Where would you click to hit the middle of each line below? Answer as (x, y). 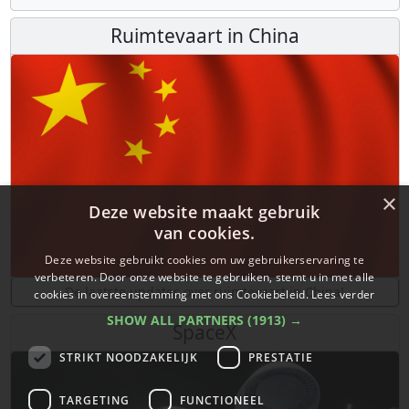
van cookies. (204, 233)
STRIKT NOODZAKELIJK (129, 357)
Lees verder (343, 294)
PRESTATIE (281, 357)
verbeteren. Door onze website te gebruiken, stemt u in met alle (204, 277)
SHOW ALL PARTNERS (177, 320)
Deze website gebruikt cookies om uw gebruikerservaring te (204, 260)
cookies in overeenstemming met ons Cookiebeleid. (173, 294)
